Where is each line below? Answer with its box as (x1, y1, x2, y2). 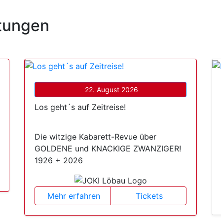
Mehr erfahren (47, 191, 100, 201)
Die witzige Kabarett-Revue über (35, 131, 156, 142)
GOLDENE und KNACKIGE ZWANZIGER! (35, 143, 181, 153)
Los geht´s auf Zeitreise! (35, 102, 126, 112)
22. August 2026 (85, 85, 138, 94)
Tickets (136, 191, 163, 201)
